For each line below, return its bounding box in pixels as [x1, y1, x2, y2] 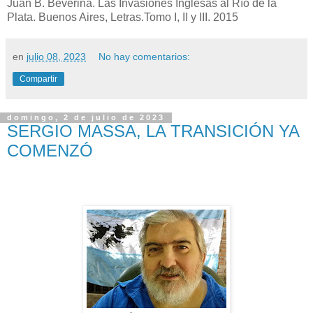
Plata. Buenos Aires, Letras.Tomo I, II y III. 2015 [7, 11, 238, 24]
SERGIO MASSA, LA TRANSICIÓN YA [7, 122, 299, 141]
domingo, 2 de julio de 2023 [7, 113, 165, 122]
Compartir [20, 74, 57, 85]
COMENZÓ [7, 141, 93, 161]
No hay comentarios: [99, 51, 191, 63]
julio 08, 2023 [27, 51, 86, 63]
